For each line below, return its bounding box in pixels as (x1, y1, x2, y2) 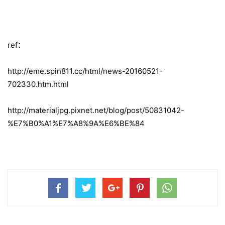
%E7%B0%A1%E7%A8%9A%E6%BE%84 (8, 119, 145, 129)
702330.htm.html (8, 79, 69, 89)
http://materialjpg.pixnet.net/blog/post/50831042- (8, 105, 184, 116)
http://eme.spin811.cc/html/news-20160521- (8, 66, 163, 76)
